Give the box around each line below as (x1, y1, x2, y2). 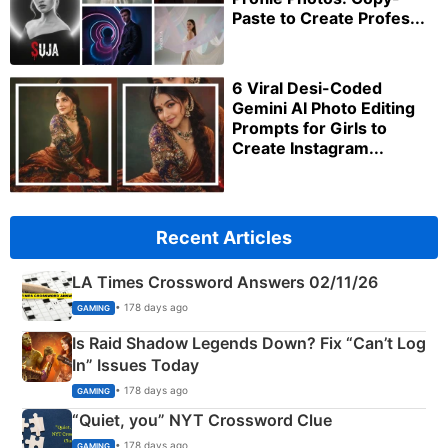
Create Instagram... (232, 137, 384, 158)
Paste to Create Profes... (232, 7, 425, 28)
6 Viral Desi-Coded (232, 77, 382, 98)
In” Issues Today (72, 355, 199, 376)
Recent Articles (156, 227, 292, 249)
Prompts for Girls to (232, 117, 387, 138)
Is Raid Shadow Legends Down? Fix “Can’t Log (72, 333, 426, 354)
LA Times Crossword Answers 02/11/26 (72, 272, 378, 293)
